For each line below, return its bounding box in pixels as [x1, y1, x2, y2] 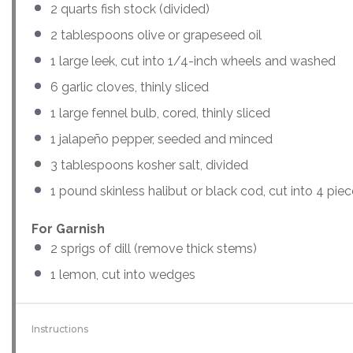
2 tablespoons [50, 27, 134, 43]
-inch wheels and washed [188, 53, 336, 69]
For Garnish [32, 221, 105, 236]
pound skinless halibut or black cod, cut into [56, 183, 316, 199]
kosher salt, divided [134, 157, 248, 173]
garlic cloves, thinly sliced [58, 79, 209, 95]
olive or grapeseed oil [134, 27, 262, 43]
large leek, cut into [56, 53, 168, 69]
